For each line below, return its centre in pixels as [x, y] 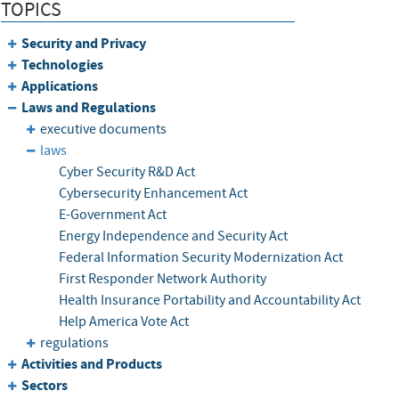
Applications [60, 86]
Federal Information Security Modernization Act [200, 258]
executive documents [104, 130]
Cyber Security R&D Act [126, 172]
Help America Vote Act [123, 322]
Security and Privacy [84, 44]
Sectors [45, 386]
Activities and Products [92, 364]
